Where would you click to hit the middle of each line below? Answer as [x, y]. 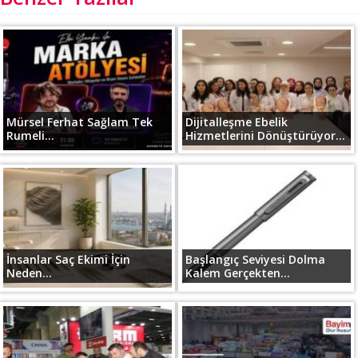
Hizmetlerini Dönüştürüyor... [265, 135]
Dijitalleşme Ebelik [236, 121]
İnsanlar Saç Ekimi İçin [69, 260]
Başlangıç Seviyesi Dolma [255, 260]
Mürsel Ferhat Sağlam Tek [80, 121]
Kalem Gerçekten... [237, 273]
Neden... [30, 273]
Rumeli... [31, 135]
